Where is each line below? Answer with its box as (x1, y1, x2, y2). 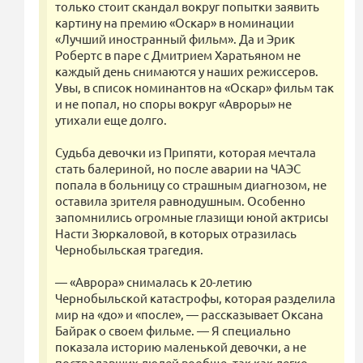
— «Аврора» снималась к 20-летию (55, 274, 252, 290)
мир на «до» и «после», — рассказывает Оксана (55, 306, 323, 322)
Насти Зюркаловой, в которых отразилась (55, 225, 297, 241)
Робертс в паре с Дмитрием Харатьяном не (55, 47, 301, 63)
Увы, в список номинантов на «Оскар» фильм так (55, 79, 334, 96)
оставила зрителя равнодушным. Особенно (55, 193, 305, 209)
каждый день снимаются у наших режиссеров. (55, 63, 318, 79)
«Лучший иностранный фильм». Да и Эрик (55, 31, 295, 47)
